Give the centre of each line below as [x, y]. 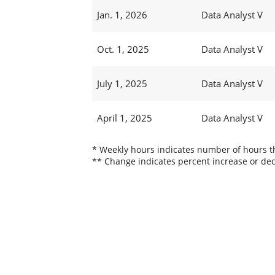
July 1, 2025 [122, 84]
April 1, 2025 [124, 118]
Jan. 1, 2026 [122, 15]
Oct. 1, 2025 [123, 49]
